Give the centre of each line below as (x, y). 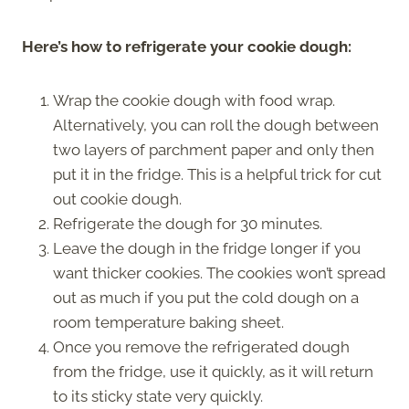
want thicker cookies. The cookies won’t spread (220, 273)
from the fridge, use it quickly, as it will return (213, 371)
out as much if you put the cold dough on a (206, 297)
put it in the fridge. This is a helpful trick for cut (217, 174)
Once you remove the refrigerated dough (201, 346)
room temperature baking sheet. (168, 322)
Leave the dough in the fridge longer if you (207, 248)
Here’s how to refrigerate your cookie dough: (187, 46)
